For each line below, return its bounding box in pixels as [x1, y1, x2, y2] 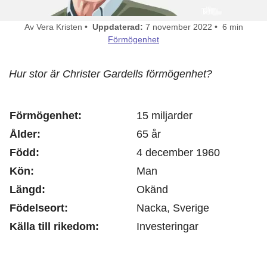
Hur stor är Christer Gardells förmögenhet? [9, 67, 212, 80]
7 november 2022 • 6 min [142, 22, 243, 32]
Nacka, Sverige [136, 201, 209, 214]
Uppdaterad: [92, 22, 143, 32]
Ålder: [10, 128, 41, 140]
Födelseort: [10, 201, 68, 214]
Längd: [10, 183, 45, 195]
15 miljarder [136, 109, 193, 122]
